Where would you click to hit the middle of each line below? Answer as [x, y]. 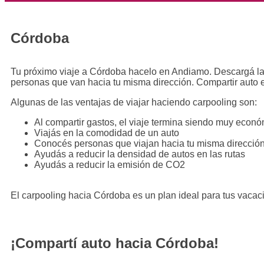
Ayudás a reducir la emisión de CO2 [110, 164]
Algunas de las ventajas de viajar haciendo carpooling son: [134, 102]
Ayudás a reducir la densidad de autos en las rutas [140, 154]
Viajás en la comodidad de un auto [107, 133]
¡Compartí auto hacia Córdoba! [115, 243]
